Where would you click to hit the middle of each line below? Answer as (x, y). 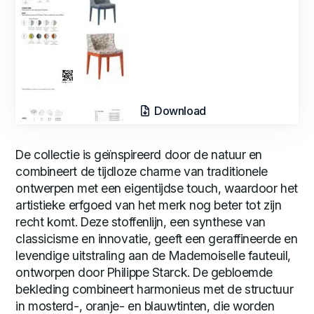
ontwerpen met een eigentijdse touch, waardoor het (157, 188)
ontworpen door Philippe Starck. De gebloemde (144, 272)
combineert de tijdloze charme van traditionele (142, 171)
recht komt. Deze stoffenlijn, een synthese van (141, 221)
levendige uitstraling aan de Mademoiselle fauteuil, (153, 255)
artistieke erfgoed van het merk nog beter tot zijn (149, 205)
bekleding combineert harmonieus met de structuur (155, 289)
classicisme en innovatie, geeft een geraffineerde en (157, 238)
